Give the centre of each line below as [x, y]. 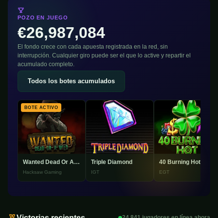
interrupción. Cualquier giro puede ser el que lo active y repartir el [104, 55]
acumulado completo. [46, 64]
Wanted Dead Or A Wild [77, 162]
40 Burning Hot [180, 162]
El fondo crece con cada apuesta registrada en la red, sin [93, 46]
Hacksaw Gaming [42, 172]
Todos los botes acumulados [71, 81]
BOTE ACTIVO [41, 107]
